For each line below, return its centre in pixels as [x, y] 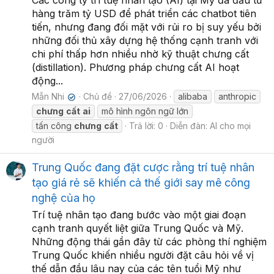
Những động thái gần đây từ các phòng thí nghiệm [149, 241]
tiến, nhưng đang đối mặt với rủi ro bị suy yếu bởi [146, 27]
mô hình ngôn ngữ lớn [145, 111]
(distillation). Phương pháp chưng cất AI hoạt [135, 68]
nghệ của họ [64, 198]
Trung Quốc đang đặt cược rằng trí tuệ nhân [143, 167]
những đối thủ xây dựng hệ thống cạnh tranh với [145, 41]
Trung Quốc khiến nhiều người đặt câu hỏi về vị [143, 255]
